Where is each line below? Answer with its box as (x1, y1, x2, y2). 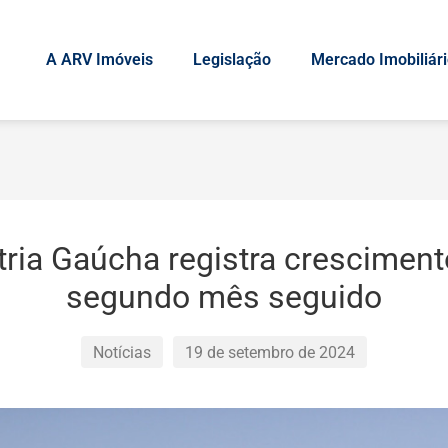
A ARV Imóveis (46, 50, 153, 69)
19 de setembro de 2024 (185, 343, 355, 362)
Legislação (193, 50, 271, 69)
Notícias (93, 343, 151, 362)
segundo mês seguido (66, 278, 382, 316)
